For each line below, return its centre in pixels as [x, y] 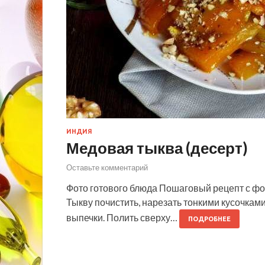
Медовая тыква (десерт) [157, 148]
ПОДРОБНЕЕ [209, 219]
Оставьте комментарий [107, 168]
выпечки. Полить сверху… [123, 218]
